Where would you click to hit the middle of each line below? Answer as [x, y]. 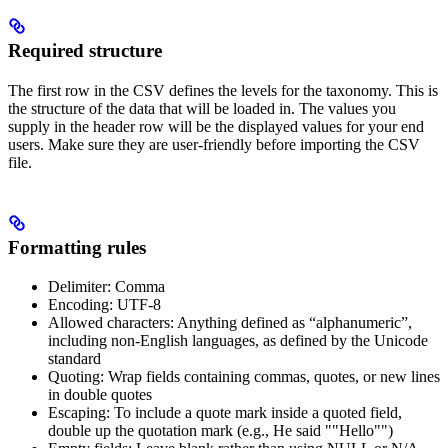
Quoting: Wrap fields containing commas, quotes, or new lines [244, 377]
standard [74, 359]
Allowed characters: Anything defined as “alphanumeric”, [230, 323]
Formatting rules [77, 248]
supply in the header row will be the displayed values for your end [216, 127]
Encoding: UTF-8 [104, 305]
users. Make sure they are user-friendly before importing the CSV [214, 145]
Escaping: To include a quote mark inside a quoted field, [225, 413]
